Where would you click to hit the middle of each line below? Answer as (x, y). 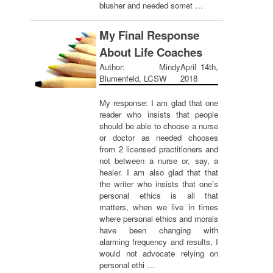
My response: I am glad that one (159, 103)
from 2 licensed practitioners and (159, 149)
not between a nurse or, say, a (159, 161)
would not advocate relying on (159, 253)
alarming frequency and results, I (159, 242)
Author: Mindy (140, 67)
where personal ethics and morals (159, 218)
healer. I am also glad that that (159, 172)
